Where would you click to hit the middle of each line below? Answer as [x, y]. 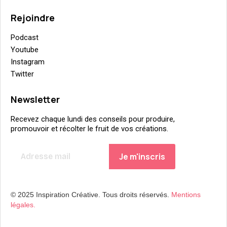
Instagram [28, 62]
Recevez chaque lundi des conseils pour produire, [93, 119]
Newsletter [35, 100]
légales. [23, 205]
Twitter [22, 74]
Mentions [186, 195]
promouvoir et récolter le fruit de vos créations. [89, 129]
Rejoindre [33, 18]
